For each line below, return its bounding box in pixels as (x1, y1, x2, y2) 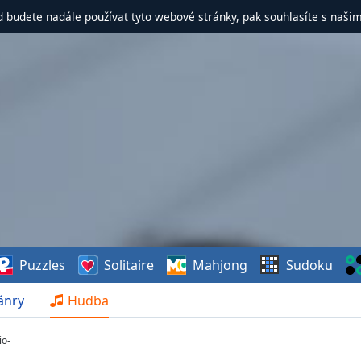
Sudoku (286, 256, 334, 274)
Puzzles (19, 256, 66, 274)
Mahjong (193, 256, 248, 274)
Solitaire (104, 256, 155, 274)
